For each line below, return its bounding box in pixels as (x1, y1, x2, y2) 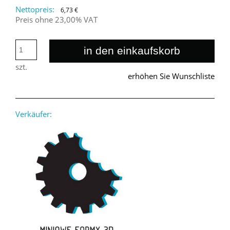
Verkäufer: (15, 109, 52, 120)
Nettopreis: (15, 4, 54, 14)
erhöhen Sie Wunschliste (128, 70, 215, 81)
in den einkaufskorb (83, 45, 180, 57)
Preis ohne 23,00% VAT (15, 14, 98, 25)
